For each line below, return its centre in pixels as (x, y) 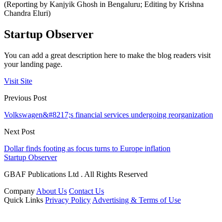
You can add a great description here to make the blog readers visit (107, 55)
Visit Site (18, 81)
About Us (52, 191)
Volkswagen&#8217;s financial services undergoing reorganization (109, 114)
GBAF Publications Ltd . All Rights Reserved (76, 174)
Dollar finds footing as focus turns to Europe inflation (87, 148)
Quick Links (24, 200)
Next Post (19, 131)
